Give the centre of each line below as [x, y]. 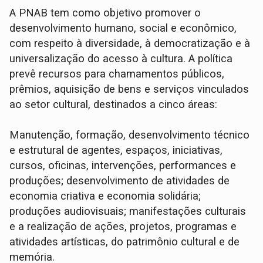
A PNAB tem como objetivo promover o [105, 13]
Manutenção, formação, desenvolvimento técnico [130, 135]
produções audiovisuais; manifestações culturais [128, 211]
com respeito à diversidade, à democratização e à [130, 43]
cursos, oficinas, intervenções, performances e [123, 165]
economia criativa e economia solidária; [105, 196]
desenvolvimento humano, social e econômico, [123, 28]
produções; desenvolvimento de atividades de [120, 181]
